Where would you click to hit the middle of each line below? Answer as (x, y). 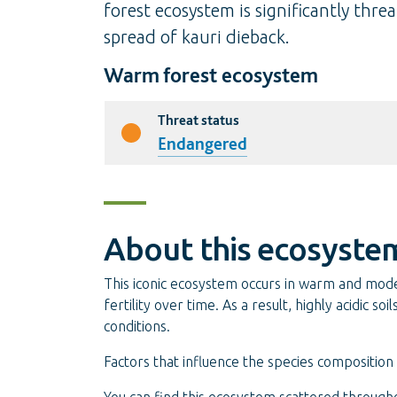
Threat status (198, 120)
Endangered (202, 144)
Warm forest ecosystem (211, 75)
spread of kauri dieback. (197, 37)
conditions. (137, 326)
